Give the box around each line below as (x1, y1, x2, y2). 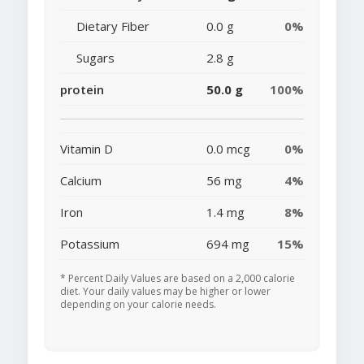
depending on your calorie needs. (60, 297, 216, 312)
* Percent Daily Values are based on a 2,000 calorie (60, 271, 295, 286)
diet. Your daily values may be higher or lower (60, 284, 271, 299)
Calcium (60, 172, 102, 189)
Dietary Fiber (76, 18, 149, 35)
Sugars (76, 50, 115, 67)
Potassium (60, 236, 119, 253)
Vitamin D (60, 141, 113, 158)
